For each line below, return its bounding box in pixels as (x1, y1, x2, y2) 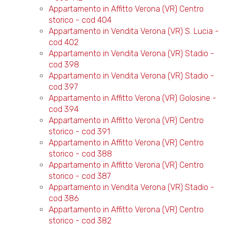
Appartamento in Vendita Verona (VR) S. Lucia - (48, 26, 219, 36)
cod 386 (48, 194, 79, 203)
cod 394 (48, 104, 79, 114)
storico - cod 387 (48, 171, 111, 181)
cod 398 (48, 60, 79, 69)
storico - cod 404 (48, 15, 111, 25)
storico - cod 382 (48, 216, 111, 225)
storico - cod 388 (48, 149, 112, 159)
